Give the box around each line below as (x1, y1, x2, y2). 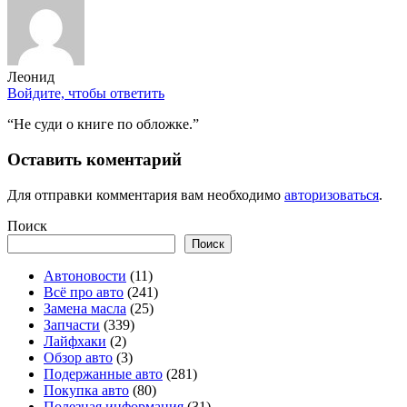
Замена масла (44, 300, 126, 316)
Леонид (7, 69, 55, 85)
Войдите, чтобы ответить (7, 85, 164, 102)
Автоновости (44, 267, 126, 283)
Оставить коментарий (7, 149, 182, 169)
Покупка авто (44, 382, 129, 398)
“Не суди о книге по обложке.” (7, 116, 199, 133)
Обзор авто (44, 349, 113, 365)
